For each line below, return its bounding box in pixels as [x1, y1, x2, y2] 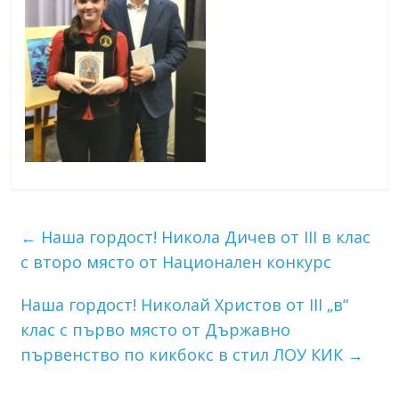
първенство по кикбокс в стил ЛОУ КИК [20, 343, 348, 365]
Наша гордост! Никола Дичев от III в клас [37, 225, 371, 248]
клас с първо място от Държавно [20, 318, 291, 340]
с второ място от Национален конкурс [20, 250, 332, 273]
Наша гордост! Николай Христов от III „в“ [20, 293, 349, 315]
